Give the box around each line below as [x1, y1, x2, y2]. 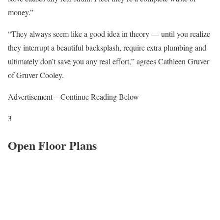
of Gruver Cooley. [8, 70, 64, 81]
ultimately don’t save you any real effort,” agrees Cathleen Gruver [8, 56, 209, 67]
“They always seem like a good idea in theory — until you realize [8, 28, 210, 39]
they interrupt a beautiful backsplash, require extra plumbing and [8, 42, 206, 53]
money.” [8, 7, 33, 18]
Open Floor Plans [8, 137, 97, 154]
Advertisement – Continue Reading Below [8, 91, 139, 102]
